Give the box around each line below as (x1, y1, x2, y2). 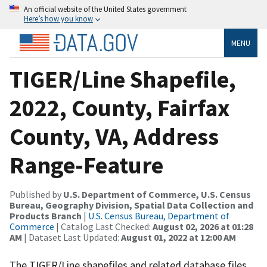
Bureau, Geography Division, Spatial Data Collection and (10, 198, 253, 211)
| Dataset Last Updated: (22, 231, 121, 243)
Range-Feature (10, 150, 163, 180)
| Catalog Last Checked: (54, 220, 153, 232)
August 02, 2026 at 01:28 (153, 220, 253, 232)
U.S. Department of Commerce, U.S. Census (63, 188, 251, 200)
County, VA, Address (10, 121, 219, 151)
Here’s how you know (24, 14, 93, 23)
